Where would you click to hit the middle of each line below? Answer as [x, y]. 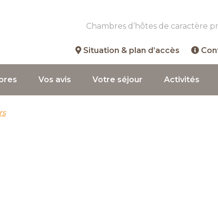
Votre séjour [118, 80]
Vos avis [55, 80]
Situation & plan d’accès [130, 50]
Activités [182, 80]
